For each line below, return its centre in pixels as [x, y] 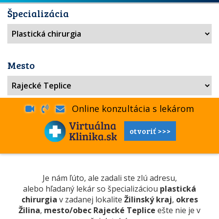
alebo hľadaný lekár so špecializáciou [91, 189]
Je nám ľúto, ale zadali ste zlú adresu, [109, 178]
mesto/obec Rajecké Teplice [100, 210]
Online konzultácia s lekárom [129, 109]
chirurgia [39, 199]
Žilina [29, 210]
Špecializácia [38, 13]
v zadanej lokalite [90, 199]
